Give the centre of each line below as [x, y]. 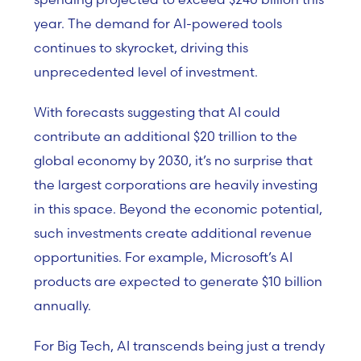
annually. [62, 305]
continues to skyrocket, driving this [141, 48]
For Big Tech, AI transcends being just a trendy [179, 346]
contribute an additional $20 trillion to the [166, 136]
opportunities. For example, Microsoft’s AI [163, 257]
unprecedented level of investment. [146, 72]
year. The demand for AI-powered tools [158, 23]
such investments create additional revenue [173, 233]
